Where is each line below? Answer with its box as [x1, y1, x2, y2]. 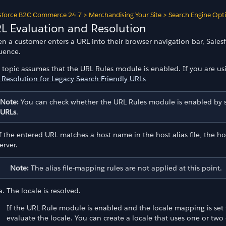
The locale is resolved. [7, 186, 81, 195]
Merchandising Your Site [89, 11, 161, 19]
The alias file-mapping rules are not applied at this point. [29, 163, 222, 173]
